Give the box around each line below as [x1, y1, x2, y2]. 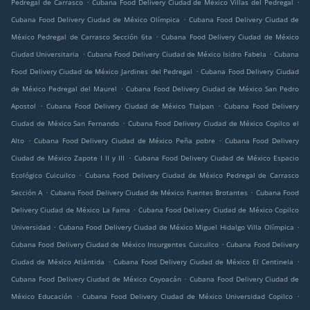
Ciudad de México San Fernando [11, 118, 120, 129]
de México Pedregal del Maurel [11, 84, 117, 94]
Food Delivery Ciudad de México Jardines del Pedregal [11, 66, 193, 77]
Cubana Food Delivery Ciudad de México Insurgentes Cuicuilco [11, 239, 219, 250]
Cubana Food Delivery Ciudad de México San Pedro [126, 84, 299, 94]
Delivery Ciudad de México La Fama [11, 205, 130, 215]
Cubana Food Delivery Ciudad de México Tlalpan [46, 101, 215, 111]
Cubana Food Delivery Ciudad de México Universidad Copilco [82, 291, 293, 302]
